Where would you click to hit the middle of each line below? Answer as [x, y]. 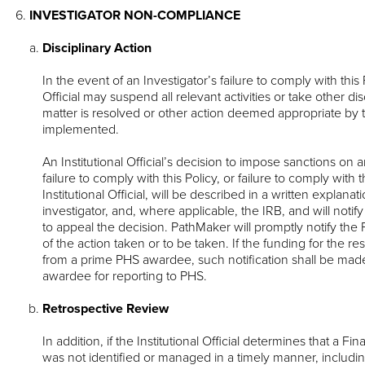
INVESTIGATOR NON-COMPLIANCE [135, 15]
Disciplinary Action [97, 48]
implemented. [81, 129]
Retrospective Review [106, 308]
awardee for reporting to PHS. [125, 276]
